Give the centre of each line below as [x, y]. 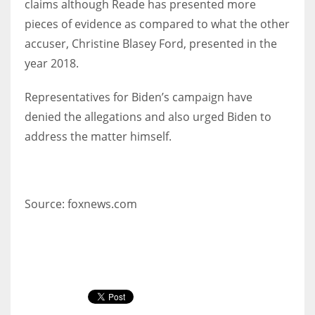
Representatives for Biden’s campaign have [139, 97]
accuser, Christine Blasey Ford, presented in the [151, 43]
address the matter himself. [98, 136]
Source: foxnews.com [81, 204]
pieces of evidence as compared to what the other [157, 24]
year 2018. [52, 63]
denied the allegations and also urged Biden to [148, 116]
